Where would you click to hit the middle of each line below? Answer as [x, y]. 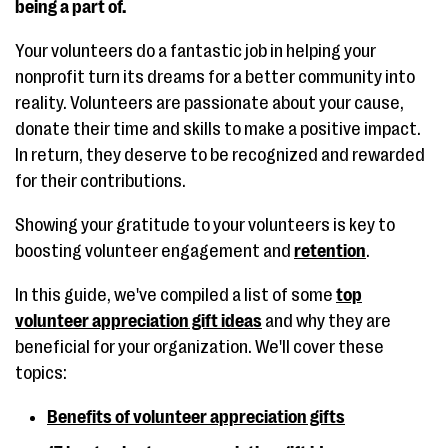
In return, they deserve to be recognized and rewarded [220, 155]
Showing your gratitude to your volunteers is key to [205, 225]
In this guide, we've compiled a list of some [175, 295]
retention [330, 251]
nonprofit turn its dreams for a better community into [215, 77]
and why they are [326, 321]
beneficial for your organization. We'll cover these [199, 347]
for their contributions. [100, 181]
